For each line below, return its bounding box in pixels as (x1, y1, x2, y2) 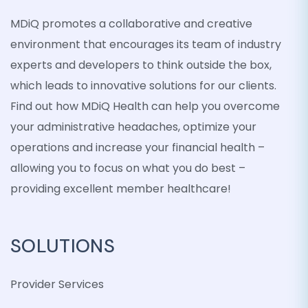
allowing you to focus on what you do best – (10, 160, 245, 176)
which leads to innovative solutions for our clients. (10, 78, 276, 93)
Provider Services (10, 276, 104, 292)
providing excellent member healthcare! (10, 181, 231, 197)
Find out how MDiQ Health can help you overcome (10, 98, 280, 114)
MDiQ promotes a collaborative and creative (10, 16, 252, 32)
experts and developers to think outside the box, (10, 57, 272, 73)
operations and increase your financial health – (10, 140, 265, 155)
